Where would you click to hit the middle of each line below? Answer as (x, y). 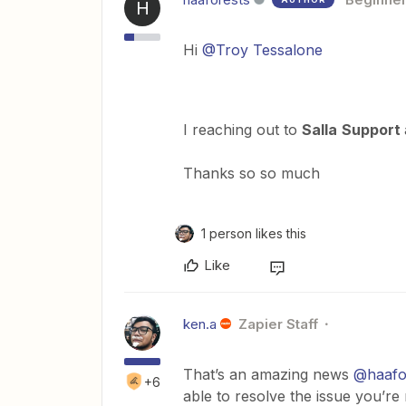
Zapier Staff (278, 324)
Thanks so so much (251, 173)
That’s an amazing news (268, 374)
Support (373, 129)
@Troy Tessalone (262, 49)
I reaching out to (242, 129)
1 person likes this (254, 233)
